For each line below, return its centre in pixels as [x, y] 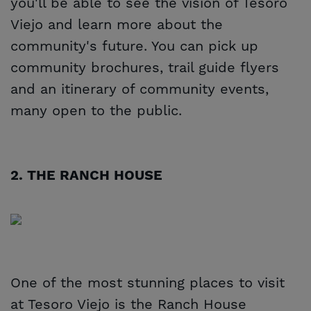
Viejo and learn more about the [117, 25]
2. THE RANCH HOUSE [86, 176]
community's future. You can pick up [134, 46]
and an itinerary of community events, [140, 89]
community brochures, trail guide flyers [145, 68]
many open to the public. [96, 111]
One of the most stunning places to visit [148, 283]
